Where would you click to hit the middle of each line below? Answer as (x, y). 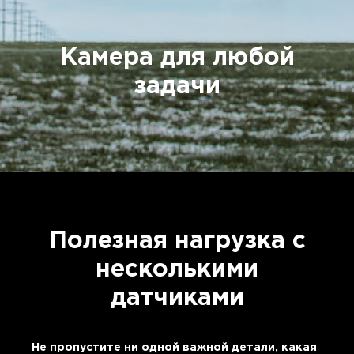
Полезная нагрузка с (177, 241)
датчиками (177, 298)
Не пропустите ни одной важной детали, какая (174, 347)
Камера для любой (177, 58)
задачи (177, 86)
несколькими (177, 269)
